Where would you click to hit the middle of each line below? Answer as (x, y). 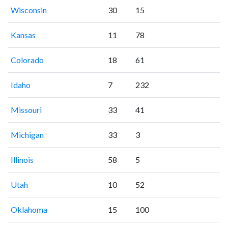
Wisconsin (28, 10)
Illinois (22, 159)
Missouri (26, 109)
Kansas (23, 35)
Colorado (27, 60)
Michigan (27, 134)
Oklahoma (29, 209)
